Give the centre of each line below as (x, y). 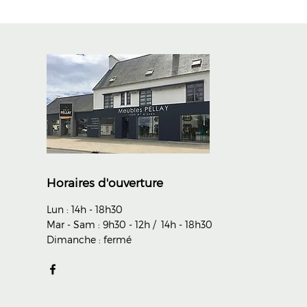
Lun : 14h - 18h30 (84, 209)
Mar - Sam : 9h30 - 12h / (103, 224)
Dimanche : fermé (89, 240)
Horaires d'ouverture (105, 182)
